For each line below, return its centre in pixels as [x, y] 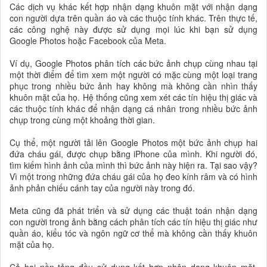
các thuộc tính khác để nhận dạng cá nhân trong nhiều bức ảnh [133, 108]
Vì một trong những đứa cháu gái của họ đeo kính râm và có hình [133, 176]
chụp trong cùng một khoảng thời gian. [82, 119]
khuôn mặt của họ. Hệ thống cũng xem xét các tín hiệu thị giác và [133, 97]
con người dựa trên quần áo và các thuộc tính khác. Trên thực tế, [133, 18]
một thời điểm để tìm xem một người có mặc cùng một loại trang [133, 74]
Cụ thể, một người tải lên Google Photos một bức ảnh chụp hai [133, 142]
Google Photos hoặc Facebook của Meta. [88, 40]
